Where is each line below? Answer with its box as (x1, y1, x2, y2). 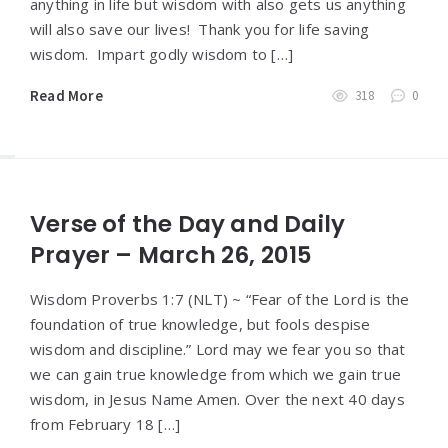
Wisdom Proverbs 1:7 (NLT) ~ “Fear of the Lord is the (30, 289, 410, 310)
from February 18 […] (30, 414, 180, 435)
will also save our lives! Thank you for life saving (30, 19, 370, 40)
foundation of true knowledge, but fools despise (30, 314, 371, 335)
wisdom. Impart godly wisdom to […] (30, 44, 293, 65)
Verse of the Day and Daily (30, 208, 346, 241)
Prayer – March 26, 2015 (30, 239, 313, 272)
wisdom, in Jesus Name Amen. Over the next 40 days (30, 389, 405, 410)
